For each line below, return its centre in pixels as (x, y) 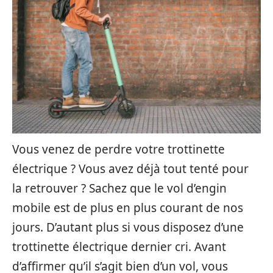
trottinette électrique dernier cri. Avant (119, 247)
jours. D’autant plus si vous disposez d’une (128, 227)
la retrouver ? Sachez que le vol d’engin (119, 188)
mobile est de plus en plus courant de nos (128, 208)
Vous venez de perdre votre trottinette (119, 149)
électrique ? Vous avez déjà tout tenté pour (130, 169)
